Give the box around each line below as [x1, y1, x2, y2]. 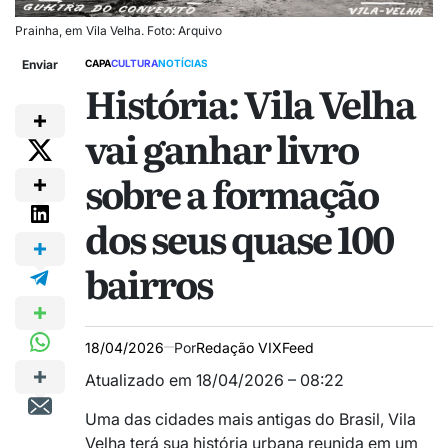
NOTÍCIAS [158, 56, 208, 69]
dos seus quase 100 [85, 209, 393, 266]
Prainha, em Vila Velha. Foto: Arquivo [15, 22, 222, 38]
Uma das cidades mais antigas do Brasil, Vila [85, 408, 416, 429]
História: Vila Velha [85, 74, 415, 131]
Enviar [22, 56, 58, 72]
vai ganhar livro [85, 119, 358, 176]
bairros [85, 254, 212, 311]
